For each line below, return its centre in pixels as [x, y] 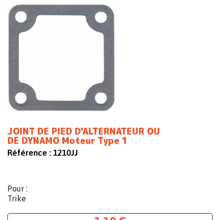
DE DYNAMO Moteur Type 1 [68, 141]
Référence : [29, 153]
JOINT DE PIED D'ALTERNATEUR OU [84, 132]
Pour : [17, 189]
